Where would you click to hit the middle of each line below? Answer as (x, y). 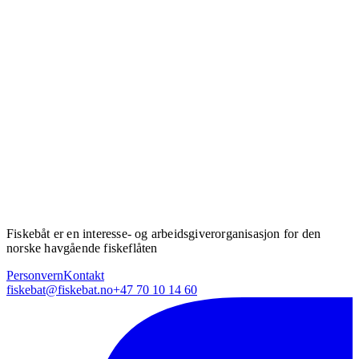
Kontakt (84, 276)
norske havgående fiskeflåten (82, 248)
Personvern (35, 276)
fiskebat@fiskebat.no (60, 290)
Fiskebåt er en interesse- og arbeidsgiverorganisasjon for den (164, 234)
